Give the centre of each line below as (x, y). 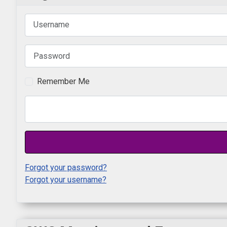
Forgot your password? (66, 168)
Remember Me (63, 82)
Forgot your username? (66, 180)
